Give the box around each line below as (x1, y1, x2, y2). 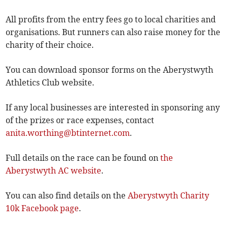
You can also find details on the (6, 190, 128, 201)
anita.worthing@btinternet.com (6, 128, 130, 138)
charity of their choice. (6, 40, 94, 50)
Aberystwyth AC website (6, 165, 102, 176)
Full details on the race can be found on (6, 153, 161, 163)
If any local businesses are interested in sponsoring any (6, 102, 220, 113)
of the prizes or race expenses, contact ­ (6, 115, 157, 126)
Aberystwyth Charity (128, 190, 210, 201)
